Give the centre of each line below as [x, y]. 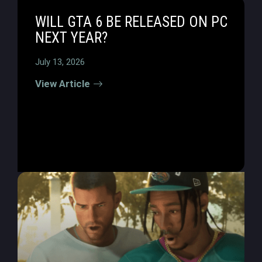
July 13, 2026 [60, 62]
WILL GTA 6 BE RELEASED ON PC [131, 22]
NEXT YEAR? [71, 38]
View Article [63, 84]
